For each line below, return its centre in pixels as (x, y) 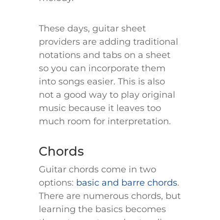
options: (57, 183)
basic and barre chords (127, 183)
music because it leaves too (100, 108)
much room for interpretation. (106, 122)
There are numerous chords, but (110, 196)
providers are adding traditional (109, 42)
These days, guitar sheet (92, 29)
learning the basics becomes (102, 209)
